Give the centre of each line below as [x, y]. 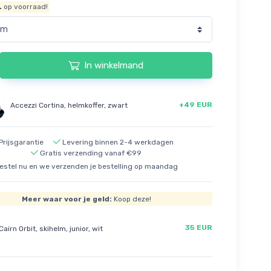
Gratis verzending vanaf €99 [91, 153]
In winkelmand [113, 66]
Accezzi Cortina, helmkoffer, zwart [69, 105]
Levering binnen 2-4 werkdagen [118, 142]
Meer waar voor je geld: [67, 199]
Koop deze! [131, 199]
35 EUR [198, 227]
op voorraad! [25, 7]
